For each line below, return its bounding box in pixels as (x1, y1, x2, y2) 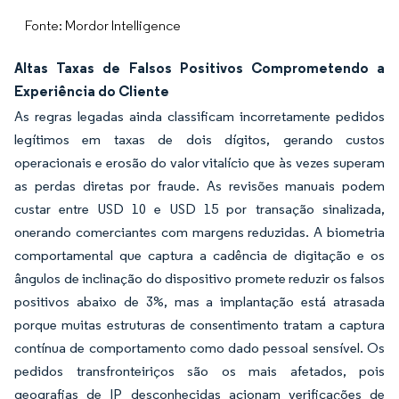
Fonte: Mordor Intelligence (25, 17, 181, 34)
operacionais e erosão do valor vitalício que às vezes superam (14, 154, 385, 171)
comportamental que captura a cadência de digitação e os (14, 247, 385, 264)
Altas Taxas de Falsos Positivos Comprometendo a (14, 59, 385, 77)
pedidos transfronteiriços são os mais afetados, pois (14, 362, 385, 379)
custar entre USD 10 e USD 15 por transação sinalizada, (14, 200, 385, 217)
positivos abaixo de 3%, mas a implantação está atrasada (14, 293, 385, 310)
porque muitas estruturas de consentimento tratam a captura (14, 316, 385, 333)
